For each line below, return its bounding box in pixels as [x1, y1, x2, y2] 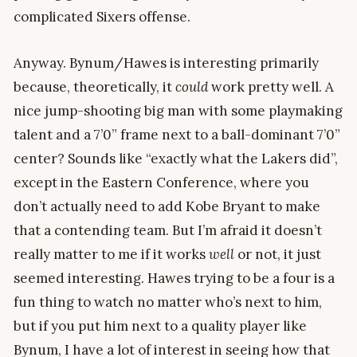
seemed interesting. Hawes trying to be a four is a [14, 269, 335, 287]
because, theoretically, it [14, 77, 175, 96]
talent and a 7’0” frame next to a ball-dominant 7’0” [14, 125, 340, 143]
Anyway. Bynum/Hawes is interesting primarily [14, 53, 319, 72]
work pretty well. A [208, 77, 334, 96]
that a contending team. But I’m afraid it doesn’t [14, 221, 322, 239]
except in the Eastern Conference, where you [14, 173, 309, 191]
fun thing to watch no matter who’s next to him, [14, 292, 322, 311]
